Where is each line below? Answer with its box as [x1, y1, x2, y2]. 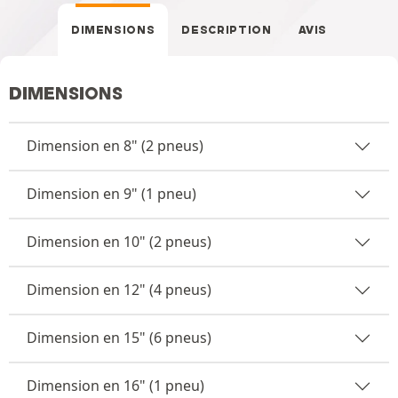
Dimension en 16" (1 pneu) [27, 376, 204, 395]
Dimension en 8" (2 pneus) [27, 136, 203, 155]
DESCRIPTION [181, 22, 272, 36]
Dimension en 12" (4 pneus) [27, 280, 211, 299]
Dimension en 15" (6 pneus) [27, 328, 211, 347]
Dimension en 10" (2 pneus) [27, 232, 211, 251]
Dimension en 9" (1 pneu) [27, 184, 196, 203]
